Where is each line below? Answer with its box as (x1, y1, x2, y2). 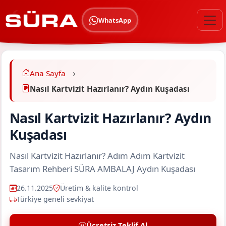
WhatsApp (98, 15, 131, 25)
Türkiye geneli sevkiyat (16, 194, 94, 204)
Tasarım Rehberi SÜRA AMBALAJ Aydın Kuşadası (9, 162, 195, 175)
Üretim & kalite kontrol (60, 183, 138, 193)
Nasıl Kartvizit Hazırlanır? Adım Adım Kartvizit (9, 149, 185, 161)
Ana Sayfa (29, 68, 66, 78)
